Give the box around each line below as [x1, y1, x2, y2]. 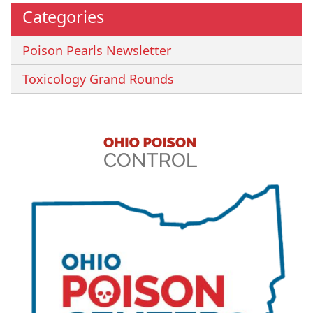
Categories [22, 6, 104, 29]
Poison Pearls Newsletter [22, 42, 171, 59]
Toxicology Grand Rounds [22, 71, 174, 88]
